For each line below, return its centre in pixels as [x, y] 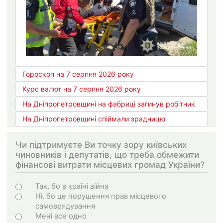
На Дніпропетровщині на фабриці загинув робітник [109, 104]
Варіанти [42, 185]
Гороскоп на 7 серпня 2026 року [78, 74]
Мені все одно [61, 216]
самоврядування [65, 206]
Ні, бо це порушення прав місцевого [101, 196]
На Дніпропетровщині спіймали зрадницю [94, 119]
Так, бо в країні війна [72, 186]
